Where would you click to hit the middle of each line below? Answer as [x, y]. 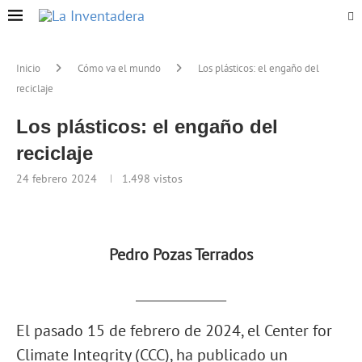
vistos [166, 179]
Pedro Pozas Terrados [181, 255]
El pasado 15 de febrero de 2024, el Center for [174, 330]
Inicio [28, 68]
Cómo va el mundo [119, 68]
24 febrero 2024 [57, 179]
